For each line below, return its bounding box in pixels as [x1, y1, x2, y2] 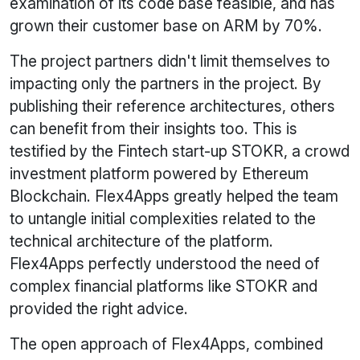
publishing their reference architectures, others [10, 96, 335, 117]
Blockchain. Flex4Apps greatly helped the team [10, 186, 338, 207]
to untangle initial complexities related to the [10, 209, 316, 229]
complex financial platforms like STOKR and [10, 276, 317, 297]
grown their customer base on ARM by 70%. [10, 16, 322, 36]
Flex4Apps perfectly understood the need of [10, 254, 320, 274]
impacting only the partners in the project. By [10, 74, 321, 94]
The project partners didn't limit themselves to [10, 51, 330, 72]
